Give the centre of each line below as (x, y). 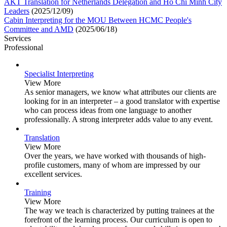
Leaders (17, 11)
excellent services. (53, 174)
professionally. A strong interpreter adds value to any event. (119, 120)
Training (38, 193)
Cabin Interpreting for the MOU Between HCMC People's (98, 20)
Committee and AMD (39, 29)
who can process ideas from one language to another (108, 110)
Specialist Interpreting (59, 74)
